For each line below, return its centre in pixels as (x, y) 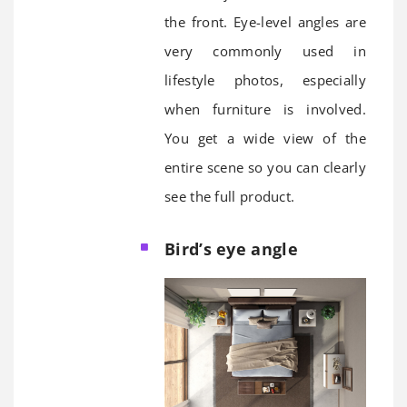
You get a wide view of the (265, 139)
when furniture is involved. (265, 109)
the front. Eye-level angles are (265, 22)
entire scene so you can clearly (265, 168)
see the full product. (230, 197)
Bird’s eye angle (231, 249)
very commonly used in (265, 51)
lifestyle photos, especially (265, 80)
